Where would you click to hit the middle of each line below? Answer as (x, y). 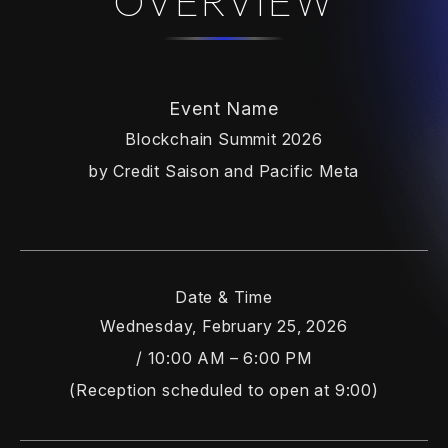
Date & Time (224, 297)
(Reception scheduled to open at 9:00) (224, 390)
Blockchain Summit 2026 (224, 138)
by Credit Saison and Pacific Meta (224, 170)
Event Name (224, 108)
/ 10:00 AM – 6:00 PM (224, 358)
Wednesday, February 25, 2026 (224, 326)
